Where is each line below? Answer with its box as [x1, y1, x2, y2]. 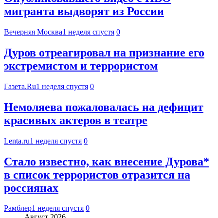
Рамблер [4, 204, 32, 213]
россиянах [4, 181, 58, 194]
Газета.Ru [4, 82, 36, 91]
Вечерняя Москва [4, 27, 62, 36]
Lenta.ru [4, 136, 30, 145]
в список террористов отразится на [4, 168, 190, 181]
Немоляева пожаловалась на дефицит [4, 100, 203, 113]
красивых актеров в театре [4, 113, 147, 127]
